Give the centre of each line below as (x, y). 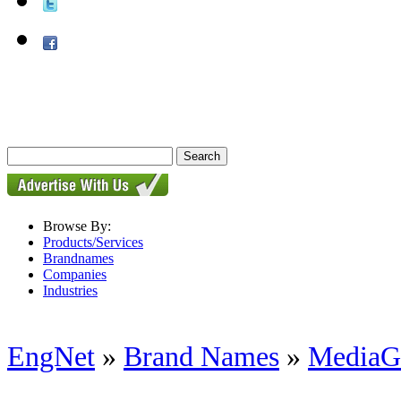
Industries (70, 290)
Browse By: (77, 226)
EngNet (51, 357)
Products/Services (93, 242)
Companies (75, 274)
